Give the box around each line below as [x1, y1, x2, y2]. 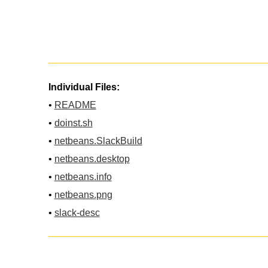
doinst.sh [54, 117, 93, 128]
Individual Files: [48, 81, 120, 92]
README [54, 99, 96, 110]
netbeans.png [54, 189, 112, 200]
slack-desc [54, 207, 100, 218]
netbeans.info [54, 171, 112, 182]
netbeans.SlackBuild [54, 135, 142, 146]
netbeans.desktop [54, 153, 130, 164]
